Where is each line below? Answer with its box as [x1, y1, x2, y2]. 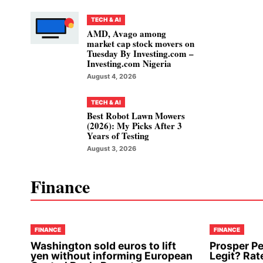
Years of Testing [87, 129, 149, 143]
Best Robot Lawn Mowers [87, 109, 185, 123]
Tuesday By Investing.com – [87, 46, 194, 60]
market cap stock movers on [87, 36, 194, 50]
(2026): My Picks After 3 [87, 119, 182, 133]
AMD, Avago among [87, 26, 166, 40]
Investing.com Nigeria [87, 56, 171, 70]
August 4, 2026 [87, 72, 136, 80]
